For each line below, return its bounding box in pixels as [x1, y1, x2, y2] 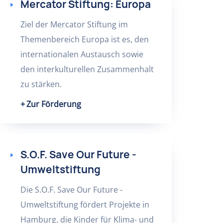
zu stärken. [20, 79, 62, 90]
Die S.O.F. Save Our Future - [20, 184, 122, 195]
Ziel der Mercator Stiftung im [20, 19, 128, 30]
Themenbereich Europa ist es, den [20, 34, 149, 45]
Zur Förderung [26, 99, 81, 110]
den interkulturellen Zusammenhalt [20, 64, 154, 75]
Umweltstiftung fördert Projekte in [20, 199, 149, 210]
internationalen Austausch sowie [20, 49, 143, 60]
